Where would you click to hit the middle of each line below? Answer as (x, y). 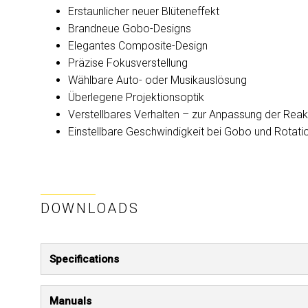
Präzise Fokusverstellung (128, 63)
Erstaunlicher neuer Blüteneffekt (144, 11)
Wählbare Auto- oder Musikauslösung (157, 80)
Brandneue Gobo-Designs (130, 29)
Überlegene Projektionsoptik (136, 97)
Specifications (84, 259)
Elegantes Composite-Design (138, 46)
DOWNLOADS (90, 208)
